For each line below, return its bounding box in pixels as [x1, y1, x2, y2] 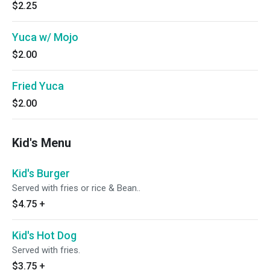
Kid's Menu [12, 136, 71, 150]
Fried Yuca [12, 80, 64, 92]
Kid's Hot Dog [12, 229, 77, 242]
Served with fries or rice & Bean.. [12, 183, 140, 193]
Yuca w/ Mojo [12, 31, 78, 43]
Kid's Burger [12, 167, 70, 180]
